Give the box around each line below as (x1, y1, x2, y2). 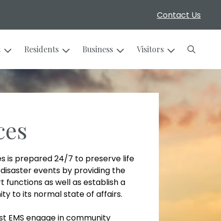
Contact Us (157, 9, 201, 21)
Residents (24, 44, 59, 54)
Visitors (137, 44, 164, 54)
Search (187, 43, 212, 54)
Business (82, 44, 113, 54)
